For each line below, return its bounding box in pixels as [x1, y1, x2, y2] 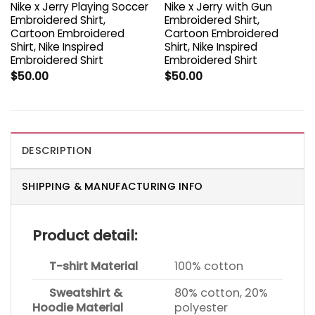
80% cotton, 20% [174, 285, 269, 302]
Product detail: [32, 226, 137, 246]
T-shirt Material [32, 258, 138, 275]
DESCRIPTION [22, 143, 92, 158]
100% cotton [174, 258, 244, 275]
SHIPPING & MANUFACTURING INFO [22, 179, 203, 194]
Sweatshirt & [32, 285, 122, 302]
